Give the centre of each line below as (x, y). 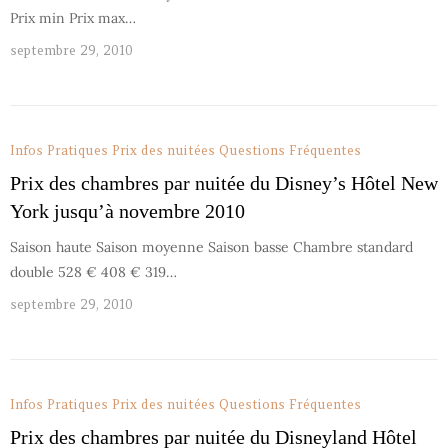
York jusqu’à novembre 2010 (127, 211)
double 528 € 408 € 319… (93, 272)
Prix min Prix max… (73, 18)
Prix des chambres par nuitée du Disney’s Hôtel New (224, 183)
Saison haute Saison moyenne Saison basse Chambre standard (211, 247)
